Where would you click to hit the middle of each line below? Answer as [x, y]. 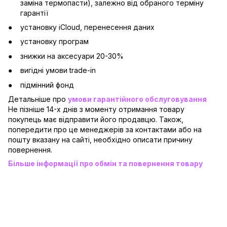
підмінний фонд [47, 85]
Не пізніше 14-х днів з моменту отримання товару [96, 109]
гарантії [34, 13]
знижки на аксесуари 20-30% [72, 56]
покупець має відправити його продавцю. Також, [96, 119]
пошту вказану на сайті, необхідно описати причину [100, 139]
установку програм [54, 42]
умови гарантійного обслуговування [137, 99]
